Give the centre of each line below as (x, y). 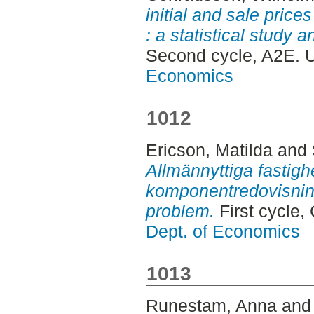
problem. (180, 211)
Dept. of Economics (223, 232)
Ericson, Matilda (209, 150)
